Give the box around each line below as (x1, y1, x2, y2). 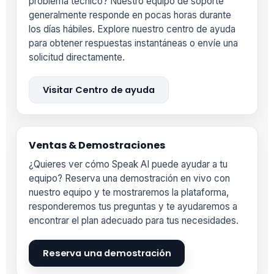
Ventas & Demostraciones (29, 138, 165, 153)
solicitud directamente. (29, 51, 125, 63)
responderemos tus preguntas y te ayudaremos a (29, 201, 237, 213)
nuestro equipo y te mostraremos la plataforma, (29, 187, 229, 199)
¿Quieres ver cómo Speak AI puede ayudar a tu (29, 158, 228, 171)
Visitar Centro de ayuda (43, 83, 155, 96)
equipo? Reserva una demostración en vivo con (29, 172, 230, 185)
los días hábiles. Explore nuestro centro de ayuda (29, 23, 235, 35)
